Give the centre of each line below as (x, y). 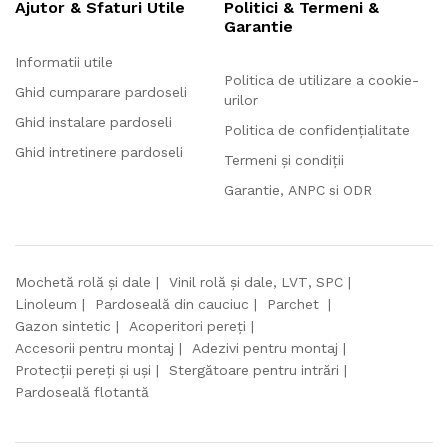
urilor (241, 100)
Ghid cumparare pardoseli (101, 92)
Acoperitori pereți (187, 326)
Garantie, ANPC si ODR (298, 190)
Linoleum (46, 304)
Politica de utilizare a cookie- (321, 80)
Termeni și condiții (284, 160)
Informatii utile (64, 62)
